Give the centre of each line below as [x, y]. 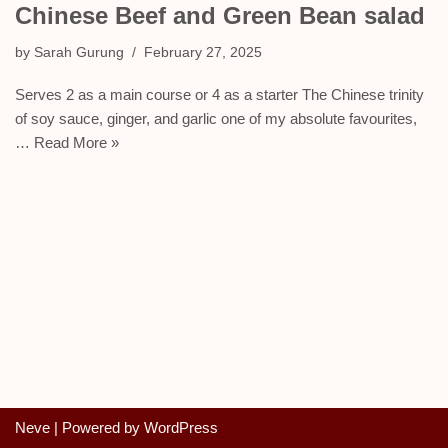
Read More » [76, 143]
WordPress [181, 427]
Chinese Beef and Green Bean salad [220, 16]
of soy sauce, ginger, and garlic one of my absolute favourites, [216, 119]
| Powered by [97, 427]
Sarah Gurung [79, 53]
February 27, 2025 [203, 53]
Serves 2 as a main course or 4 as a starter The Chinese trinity [219, 95]
